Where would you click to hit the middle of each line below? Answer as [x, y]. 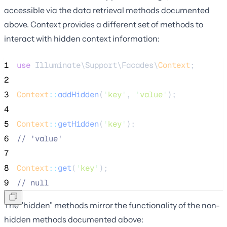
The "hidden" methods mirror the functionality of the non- [112, 205]
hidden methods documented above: [74, 219]
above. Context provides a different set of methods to [104, 24]
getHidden [78, 124]
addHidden [78, 94]
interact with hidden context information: [82, 38]
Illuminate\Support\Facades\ [94, 65]
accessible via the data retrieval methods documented [107, 10]
